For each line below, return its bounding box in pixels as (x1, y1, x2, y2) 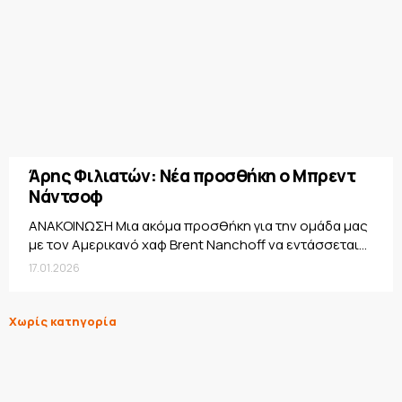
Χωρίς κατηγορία (9, 313, 117, 330)
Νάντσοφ (29, 185, 103, 209)
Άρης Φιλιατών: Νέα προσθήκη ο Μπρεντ (29, 164, 355, 188)
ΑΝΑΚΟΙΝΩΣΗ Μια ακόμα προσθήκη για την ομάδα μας (29, 216, 368, 236)
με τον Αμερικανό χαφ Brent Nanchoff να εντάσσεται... (29, 235, 367, 255)
